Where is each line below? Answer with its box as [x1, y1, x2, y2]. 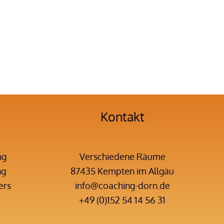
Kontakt [100, 108, 144, 125]
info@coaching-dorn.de [74, 179, 170, 191]
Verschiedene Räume [79, 150, 165, 162]
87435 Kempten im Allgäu [70, 165, 174, 176]
